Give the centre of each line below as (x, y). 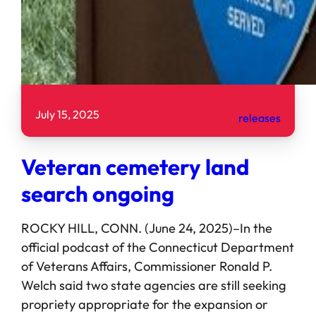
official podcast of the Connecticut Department (157, 247)
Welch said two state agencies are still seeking (153, 285)
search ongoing (97, 193)
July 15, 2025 (67, 114)
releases (260, 117)
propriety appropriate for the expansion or (144, 304)
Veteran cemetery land (135, 166)
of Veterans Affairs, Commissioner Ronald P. (146, 266)
